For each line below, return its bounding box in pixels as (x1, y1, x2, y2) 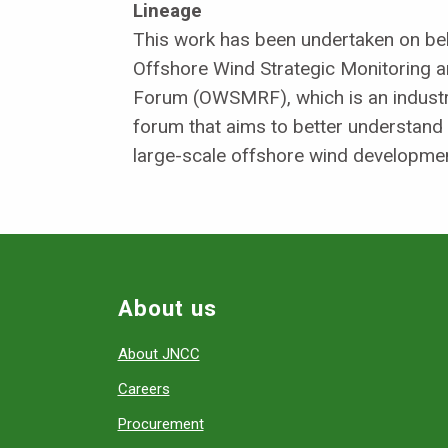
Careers (117, 380, 170, 398)
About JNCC (117, 345, 200, 363)
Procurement (117, 415, 204, 433)
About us (117, 295, 217, 321)
